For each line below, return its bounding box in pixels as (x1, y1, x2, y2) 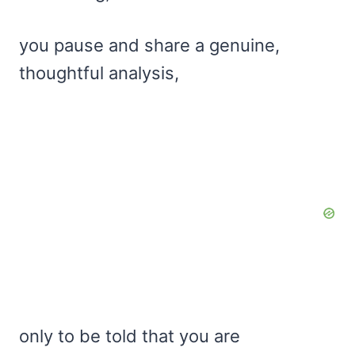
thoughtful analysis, (19, 62, 179, 83)
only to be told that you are (19, 325, 240, 346)
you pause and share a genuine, (19, 34, 280, 55)
